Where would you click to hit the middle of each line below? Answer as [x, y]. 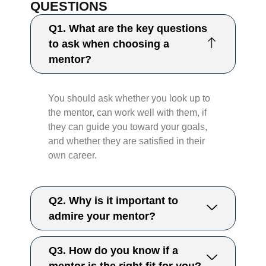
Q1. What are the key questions [128, 29]
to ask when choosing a [109, 44]
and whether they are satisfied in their [127, 141]
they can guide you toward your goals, [128, 127]
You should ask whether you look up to [129, 99]
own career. [73, 156]
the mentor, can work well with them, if [128, 113]
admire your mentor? [102, 216]
